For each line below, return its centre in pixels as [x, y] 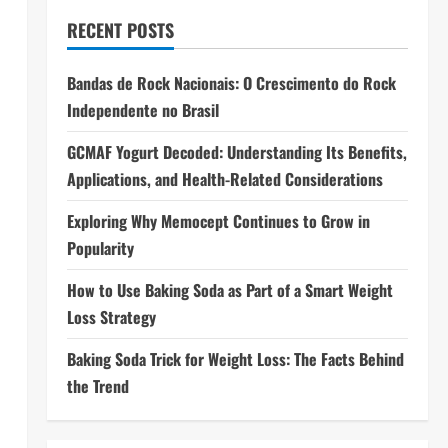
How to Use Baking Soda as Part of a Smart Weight [229, 290]
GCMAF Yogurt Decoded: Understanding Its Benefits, [236, 152]
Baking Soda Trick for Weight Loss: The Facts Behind [235, 359]
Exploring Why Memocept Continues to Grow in [218, 221]
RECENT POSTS [120, 30]
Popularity [100, 248]
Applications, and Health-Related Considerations [224, 179]
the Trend [97, 386]
